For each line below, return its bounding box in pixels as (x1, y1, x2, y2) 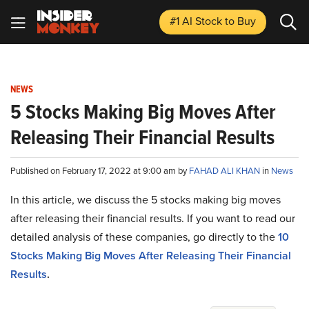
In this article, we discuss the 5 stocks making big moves (10, 192, 281, 208)
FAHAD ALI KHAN (189, 164, 262, 177)
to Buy (225, 13, 256, 29)
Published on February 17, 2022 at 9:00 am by (10, 164, 189, 177)
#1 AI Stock (170, 13, 225, 29)
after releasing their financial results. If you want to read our (10, 210, 295, 226)
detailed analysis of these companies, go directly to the (10, 229, 278, 245)
